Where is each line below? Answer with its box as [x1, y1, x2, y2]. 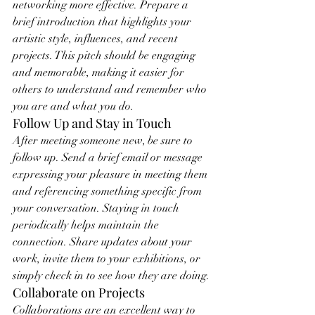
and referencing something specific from [13, 184, 205, 198]
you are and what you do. [13, 99, 134, 113]
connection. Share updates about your [13, 235, 195, 249]
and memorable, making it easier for [13, 65, 187, 79]
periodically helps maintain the [13, 218, 162, 232]
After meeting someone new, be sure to [13, 134, 195, 148]
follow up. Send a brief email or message [13, 150, 205, 165]
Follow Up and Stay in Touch [13, 115, 172, 131]
